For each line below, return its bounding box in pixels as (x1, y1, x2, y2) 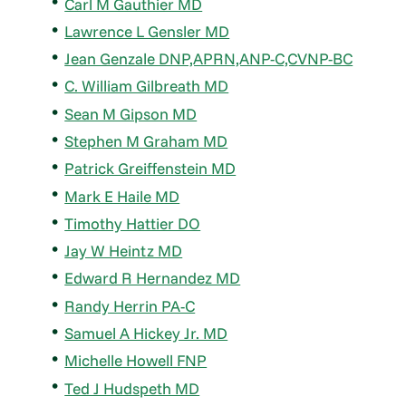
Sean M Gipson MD (64, 103, 198, 123)
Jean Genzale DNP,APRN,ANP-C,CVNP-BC (64, 49, 353, 69)
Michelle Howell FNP (64, 351, 208, 371)
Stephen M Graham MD (64, 130, 228, 150)
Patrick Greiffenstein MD (64, 159, 237, 179)
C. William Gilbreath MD (64, 76, 229, 96)
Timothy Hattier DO (64, 213, 201, 233)
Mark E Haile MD (64, 186, 180, 206)
